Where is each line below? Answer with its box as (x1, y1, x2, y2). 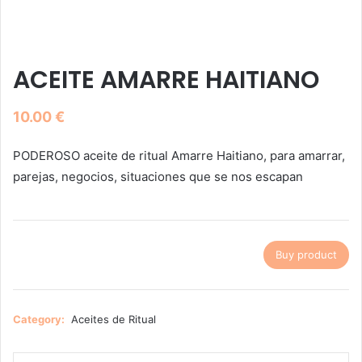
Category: (13, 313, 67, 326)
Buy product (276, 248, 337, 262)
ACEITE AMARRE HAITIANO (13, 63, 319, 98)
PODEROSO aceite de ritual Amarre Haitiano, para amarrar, (13, 148, 345, 164)
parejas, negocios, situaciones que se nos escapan (13, 169, 303, 185)
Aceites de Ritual (71, 313, 156, 326)
